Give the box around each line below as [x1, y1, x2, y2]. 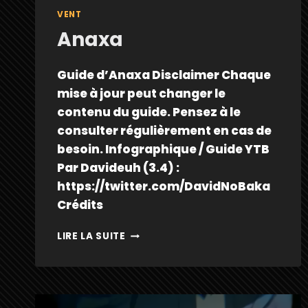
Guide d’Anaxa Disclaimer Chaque [57, 67, 271, 84]
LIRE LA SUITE [57, 230, 126, 243]
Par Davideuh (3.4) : [57, 159, 179, 177]
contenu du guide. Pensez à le [57, 104, 241, 121]
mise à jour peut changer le [57, 85, 225, 102]
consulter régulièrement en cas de [57, 122, 272, 140]
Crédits [57, 197, 103, 214]
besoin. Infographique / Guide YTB [57, 141, 269, 158]
